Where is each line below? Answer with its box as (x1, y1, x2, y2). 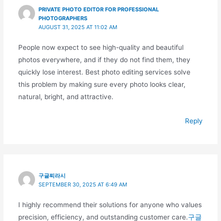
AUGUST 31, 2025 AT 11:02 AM (38, 23, 118, 31)
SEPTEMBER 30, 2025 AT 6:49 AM (38, 181, 128, 188)
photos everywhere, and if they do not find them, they (18, 56, 190, 64)
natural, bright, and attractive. (18, 93, 113, 101)
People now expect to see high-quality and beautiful (18, 43, 184, 52)
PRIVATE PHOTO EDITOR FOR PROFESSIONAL (38, 5, 159, 13)
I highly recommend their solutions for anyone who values (18, 200, 202, 209)
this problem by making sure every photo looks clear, (18, 80, 185, 89)
